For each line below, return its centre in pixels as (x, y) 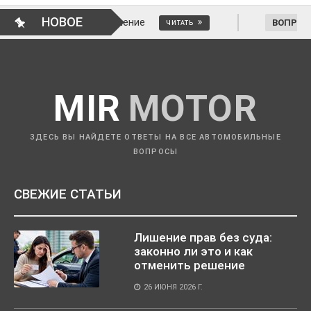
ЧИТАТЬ (97, 23)
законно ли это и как (193, 252)
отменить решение (190, 266)
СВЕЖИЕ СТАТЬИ (68, 194)
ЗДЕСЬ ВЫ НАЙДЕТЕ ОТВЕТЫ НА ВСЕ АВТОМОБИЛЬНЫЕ (155, 137)
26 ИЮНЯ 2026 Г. (173, 287)
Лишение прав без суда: (203, 238)
